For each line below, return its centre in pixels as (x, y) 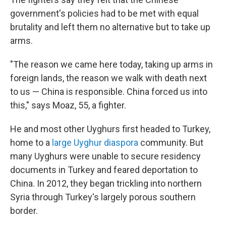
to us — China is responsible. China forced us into (109, 91)
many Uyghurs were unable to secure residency (105, 156)
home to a (30, 142)
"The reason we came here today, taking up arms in (111, 64)
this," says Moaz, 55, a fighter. (68, 105)
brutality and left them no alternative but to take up (110, 27)
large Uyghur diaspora (94, 142)
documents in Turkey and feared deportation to (104, 169)
